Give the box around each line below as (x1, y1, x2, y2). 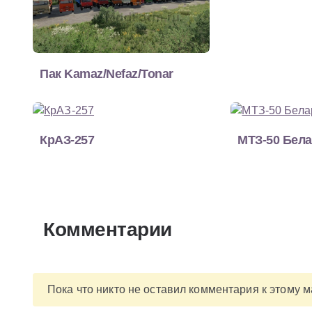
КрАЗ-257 (40, 132, 94, 147)
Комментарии (43, 218, 172, 240)
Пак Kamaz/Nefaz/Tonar (40, 66, 173, 81)
